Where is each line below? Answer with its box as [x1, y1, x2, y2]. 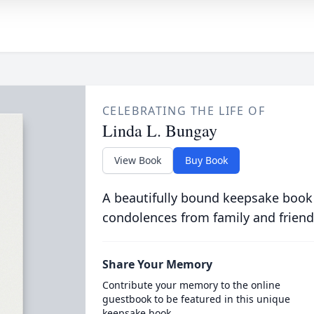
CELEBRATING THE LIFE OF [102, 103, 266, 118]
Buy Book [184, 153, 228, 167]
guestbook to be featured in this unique [102, 292, 290, 306]
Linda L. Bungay [102, 119, 217, 142]
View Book [114, 153, 161, 167]
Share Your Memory [102, 257, 212, 272]
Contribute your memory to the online [102, 278, 280, 292]
